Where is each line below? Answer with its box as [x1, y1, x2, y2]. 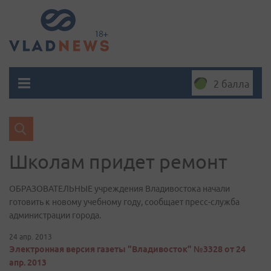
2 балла [214, 79, 249, 90]
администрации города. [9, 211, 101, 220]
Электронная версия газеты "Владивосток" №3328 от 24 [9, 244, 246, 254]
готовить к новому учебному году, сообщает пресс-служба [9, 197, 240, 207]
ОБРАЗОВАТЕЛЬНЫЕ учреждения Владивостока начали [9, 184, 230, 194]
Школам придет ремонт [9, 151, 227, 172]
